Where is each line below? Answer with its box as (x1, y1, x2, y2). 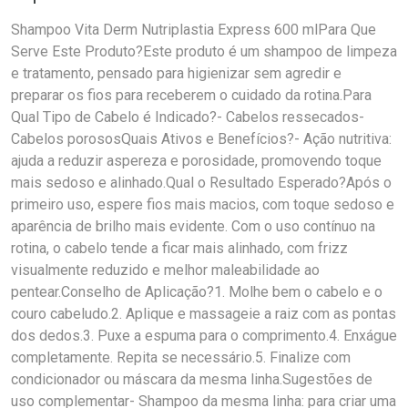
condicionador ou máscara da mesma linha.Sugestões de (11, 371, 372, 388)
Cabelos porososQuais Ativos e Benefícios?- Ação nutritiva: (11, 130, 392, 148)
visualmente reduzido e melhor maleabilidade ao (11, 261, 320, 279)
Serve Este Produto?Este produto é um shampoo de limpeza (11, 43, 397, 60)
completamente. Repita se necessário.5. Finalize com (11, 349, 351, 366)
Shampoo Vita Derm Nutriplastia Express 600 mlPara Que (11, 21, 376, 38)
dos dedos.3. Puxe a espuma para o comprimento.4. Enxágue (11, 327, 397, 344)
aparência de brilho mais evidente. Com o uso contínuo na (11, 218, 375, 235)
